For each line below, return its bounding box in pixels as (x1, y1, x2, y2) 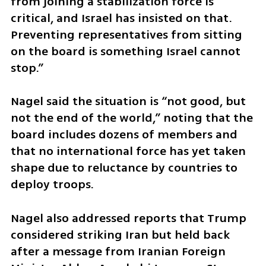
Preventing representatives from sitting (10, 26, 242, 43)
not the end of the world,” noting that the (10, 109, 253, 127)
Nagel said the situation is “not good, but (10, 93, 246, 110)
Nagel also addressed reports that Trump (10, 210, 246, 227)
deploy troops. (10, 176, 94, 194)
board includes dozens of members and (10, 126, 237, 144)
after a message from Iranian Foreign (10, 243, 226, 261)
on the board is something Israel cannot (10, 42, 240, 60)
